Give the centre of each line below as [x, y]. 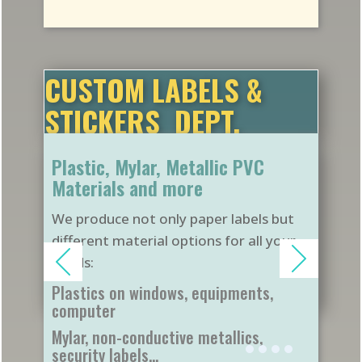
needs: [73, 262]
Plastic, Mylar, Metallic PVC [158, 166]
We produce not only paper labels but [173, 219]
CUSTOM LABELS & [154, 89]
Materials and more [127, 187]
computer [84, 310]
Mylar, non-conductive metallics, [157, 337]
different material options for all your [174, 240]
